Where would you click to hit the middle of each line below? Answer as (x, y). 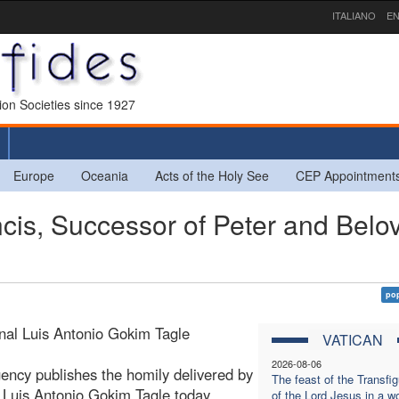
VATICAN (352, 339)
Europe (34, 175)
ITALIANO (354, 15)
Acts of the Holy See (212, 175)
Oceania (105, 175)
